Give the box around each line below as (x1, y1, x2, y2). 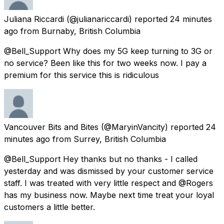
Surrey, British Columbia (73, 133, 166, 144)
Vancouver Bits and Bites (4, 121, 98, 132)
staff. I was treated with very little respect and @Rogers (4, 177, 213, 188)
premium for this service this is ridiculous (4, 69, 159, 80)
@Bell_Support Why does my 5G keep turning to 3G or (4, 45, 212, 56)
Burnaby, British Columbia (41, 25, 140, 36)
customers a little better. (4, 201, 95, 212)
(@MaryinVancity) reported (101, 121, 203, 132)
